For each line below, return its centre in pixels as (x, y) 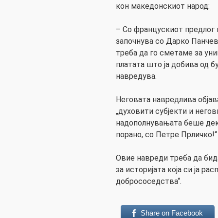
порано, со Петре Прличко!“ (166, 135)
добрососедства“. (149, 182)
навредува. (136, 76)
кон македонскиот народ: (163, 6)
